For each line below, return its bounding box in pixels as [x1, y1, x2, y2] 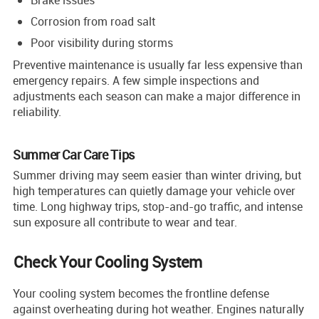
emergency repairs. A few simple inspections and [13, 72, 259, 88]
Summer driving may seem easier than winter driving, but [13, 167, 301, 183]
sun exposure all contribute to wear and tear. [13, 214, 237, 230]
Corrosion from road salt [31, 13, 155, 29]
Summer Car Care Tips [13, 145, 135, 163]
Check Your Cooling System [14, 251, 202, 272]
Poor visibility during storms [31, 34, 173, 51]
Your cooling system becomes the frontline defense [13, 285, 269, 301]
